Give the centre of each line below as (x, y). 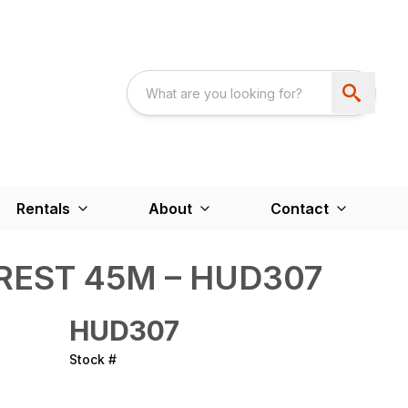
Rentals (43, 208)
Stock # (93, 359)
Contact (300, 208)
